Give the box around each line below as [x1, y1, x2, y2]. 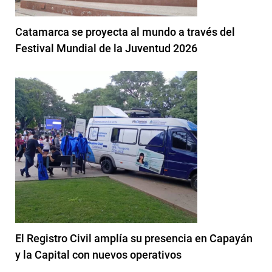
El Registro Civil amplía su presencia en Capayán [15, 232, 253, 245]
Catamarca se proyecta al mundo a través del [15, 25, 235, 39]
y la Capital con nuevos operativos [15, 248, 182, 262]
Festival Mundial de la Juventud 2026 [15, 42, 197, 55]
